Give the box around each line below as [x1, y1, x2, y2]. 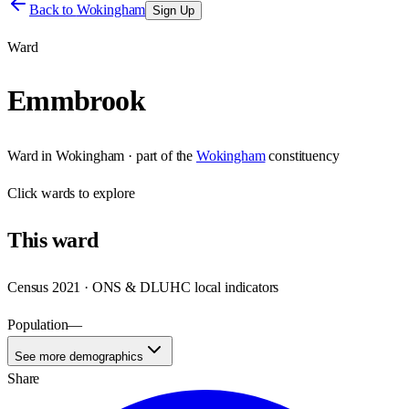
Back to [29, 2, 77, 17]
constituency [268, 147, 340, 163]
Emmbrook [7, 84, 145, 118]
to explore [75, 184, 135, 201]
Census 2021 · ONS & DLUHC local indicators [7, 278, 279, 295]
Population [7, 316, 68, 332]
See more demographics [15, 349, 143, 363]
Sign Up [152, 4, 195, 17]
